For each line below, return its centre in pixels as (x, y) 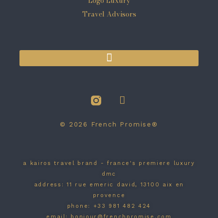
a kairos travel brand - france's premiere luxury (109, 163)
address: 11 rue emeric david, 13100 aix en (109, 184)
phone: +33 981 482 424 (109, 206)
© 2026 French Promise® (109, 124)
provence (109, 195)
